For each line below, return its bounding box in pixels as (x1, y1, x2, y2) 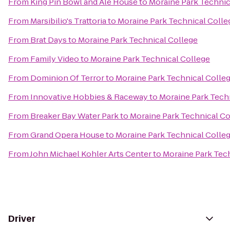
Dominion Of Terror (30, 72, 104, 83)
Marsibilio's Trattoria (30, 15, 106, 26)
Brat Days (30, 34, 67, 45)
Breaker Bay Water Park (30, 110, 119, 121)
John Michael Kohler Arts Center (30, 148, 151, 159)
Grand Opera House (30, 129, 104, 140)
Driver (8, 213, 35, 225)
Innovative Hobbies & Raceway (30, 91, 148, 102)
